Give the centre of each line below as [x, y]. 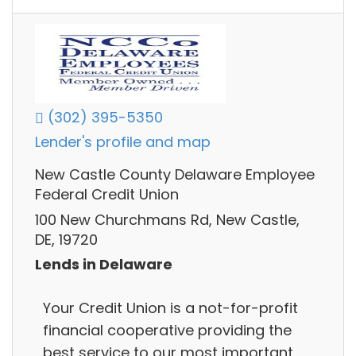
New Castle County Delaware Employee [175, 175]
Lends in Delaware [104, 265]
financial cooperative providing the [167, 330]
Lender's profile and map [123, 142]
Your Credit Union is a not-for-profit [170, 308]
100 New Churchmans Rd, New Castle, [167, 219]
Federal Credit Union [107, 195]
